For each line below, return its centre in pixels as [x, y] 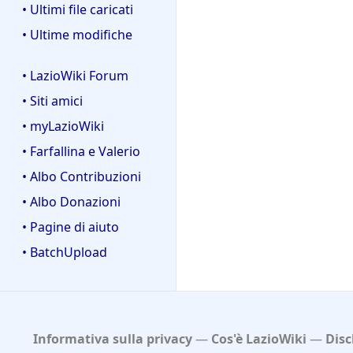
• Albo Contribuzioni [82, 177]
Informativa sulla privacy [112, 339]
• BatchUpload [65, 253]
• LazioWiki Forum [75, 76]
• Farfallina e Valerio [81, 152]
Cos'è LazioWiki [258, 339]
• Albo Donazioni [71, 202]
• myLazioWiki [63, 126]
